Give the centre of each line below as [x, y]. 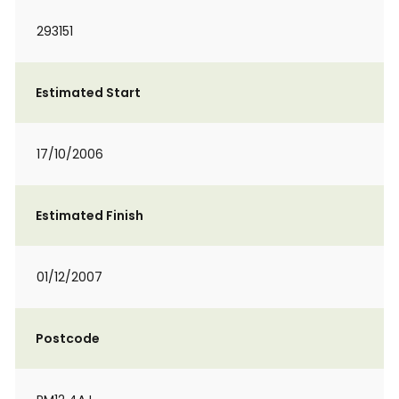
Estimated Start [88, 93]
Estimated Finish [90, 216]
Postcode [68, 338]
